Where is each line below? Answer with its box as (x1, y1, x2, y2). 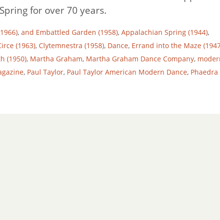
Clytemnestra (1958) (39, 40, 104, 50)
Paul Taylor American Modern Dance (67, 67, 187, 77)
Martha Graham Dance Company (86, 54, 194, 63)
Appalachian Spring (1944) (121, 27, 208, 37)
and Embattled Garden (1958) (21, 27, 118, 37)
